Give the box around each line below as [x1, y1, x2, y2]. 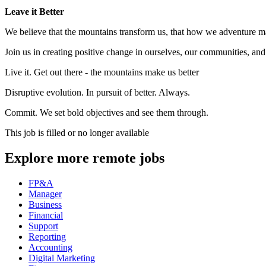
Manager [28, 188, 62, 199]
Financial [28, 210, 63, 220]
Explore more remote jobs [5, 150, 164, 166]
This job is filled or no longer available [5, 127, 149, 138]
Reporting [28, 231, 66, 242]
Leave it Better [5, 6, 64, 17]
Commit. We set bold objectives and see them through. [5, 107, 208, 118]
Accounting [28, 242, 72, 252]
